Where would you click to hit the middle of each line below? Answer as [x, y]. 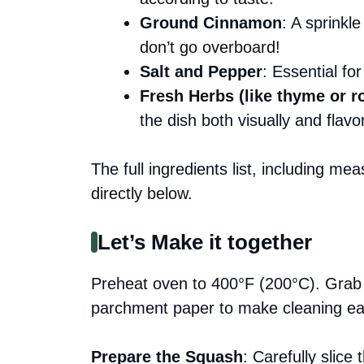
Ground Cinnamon [211, 22]
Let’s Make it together [204, 242]
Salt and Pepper [201, 71]
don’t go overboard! [210, 47]
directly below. [142, 193]
